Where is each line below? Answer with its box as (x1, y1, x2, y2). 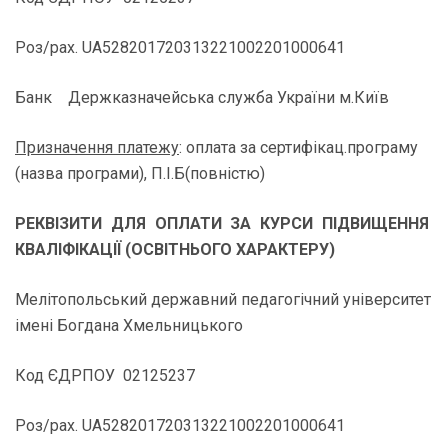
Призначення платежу (15, 138, 179, 157)
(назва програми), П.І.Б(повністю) (15, 164, 265, 183)
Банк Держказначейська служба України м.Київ (15, 88, 389, 107)
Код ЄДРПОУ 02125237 (15, 366, 195, 385)
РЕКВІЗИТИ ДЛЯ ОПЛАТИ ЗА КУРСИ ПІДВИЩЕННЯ (15, 214, 433, 233)
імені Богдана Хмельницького (15, 316, 243, 335)
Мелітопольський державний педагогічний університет (15, 290, 431, 309)
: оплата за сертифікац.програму (179, 138, 418, 157)
